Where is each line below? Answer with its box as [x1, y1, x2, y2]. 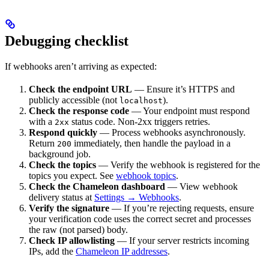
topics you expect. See [29, 171, 116, 181]
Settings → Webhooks [94, 192, 179, 203]
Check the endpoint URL [29, 84, 132, 95]
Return [29, 138, 57, 149]
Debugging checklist [5, 33, 128, 49]
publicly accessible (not [29, 95, 119, 106]
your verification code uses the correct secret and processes [29, 214, 251, 225]
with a [29, 116, 55, 127]
